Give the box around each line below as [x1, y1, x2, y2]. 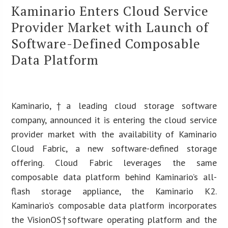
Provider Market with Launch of [11, 18, 209, 36]
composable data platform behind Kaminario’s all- [11, 170, 217, 183]
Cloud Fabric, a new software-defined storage [11, 142, 217, 154]
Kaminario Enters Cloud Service [11, 2, 209, 19]
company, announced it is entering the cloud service [11, 113, 217, 126]
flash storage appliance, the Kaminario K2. [11, 185, 217, 197]
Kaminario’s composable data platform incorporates [11, 199, 217, 211]
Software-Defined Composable [11, 34, 201, 52]
